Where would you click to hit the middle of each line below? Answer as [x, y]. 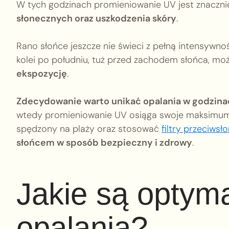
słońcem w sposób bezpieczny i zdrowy [104, 142]
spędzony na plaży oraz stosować [89, 129]
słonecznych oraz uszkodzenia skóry [96, 18]
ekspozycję [42, 73]
